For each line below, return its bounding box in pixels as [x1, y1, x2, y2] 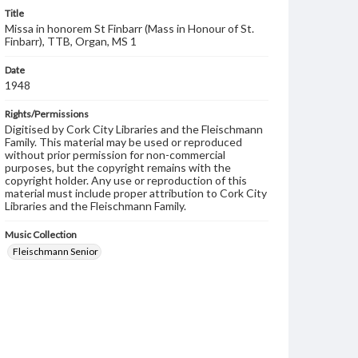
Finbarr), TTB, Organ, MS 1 [5, 34, 137, 48]
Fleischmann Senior [13, 245, 98, 257]
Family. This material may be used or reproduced [5, 135, 242, 149]
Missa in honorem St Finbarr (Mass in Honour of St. [5, 22, 254, 35]
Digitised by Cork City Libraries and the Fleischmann [5, 122, 263, 136]
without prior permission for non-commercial [5, 148, 225, 161]
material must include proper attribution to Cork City [5, 186, 267, 200]
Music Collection [5, 229, 77, 241]
